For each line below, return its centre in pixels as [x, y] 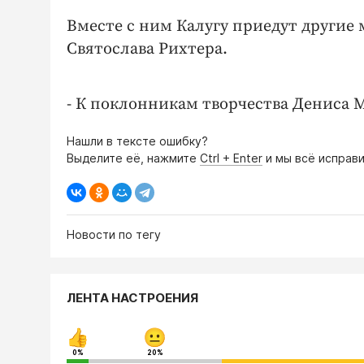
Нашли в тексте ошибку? [137, 141]
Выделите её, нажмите [133, 158]
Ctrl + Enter [231, 158]
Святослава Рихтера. [147, 50]
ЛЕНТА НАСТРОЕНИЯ [132, 298]
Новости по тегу [114, 235]
